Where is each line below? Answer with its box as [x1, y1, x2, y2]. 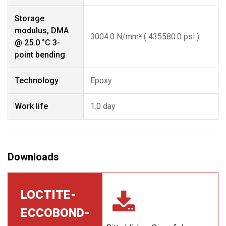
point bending [15, 50, 65, 60]
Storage [15, 14, 44, 23]
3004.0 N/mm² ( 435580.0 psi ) [90, 32, 199, 41]
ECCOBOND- [21, 206, 90, 220]
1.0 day [90, 101, 116, 111]
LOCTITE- [21, 188, 76, 202]
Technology [15, 76, 59, 85]
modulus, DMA [15, 26, 69, 35]
